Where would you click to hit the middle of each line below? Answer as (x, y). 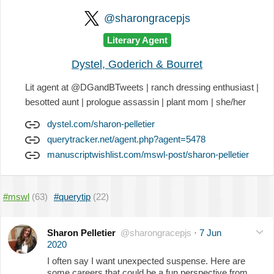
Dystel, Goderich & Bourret (137, 64)
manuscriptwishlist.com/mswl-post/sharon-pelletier (148, 154)
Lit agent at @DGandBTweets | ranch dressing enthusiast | (142, 87)
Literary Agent (137, 40)
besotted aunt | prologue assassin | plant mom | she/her (135, 102)
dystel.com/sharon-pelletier (101, 124)
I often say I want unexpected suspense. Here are (146, 261)
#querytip (72, 196)
